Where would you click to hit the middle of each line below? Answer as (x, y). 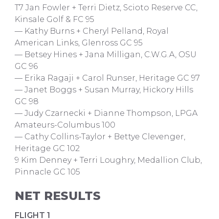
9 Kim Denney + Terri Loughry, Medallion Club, (108, 160)
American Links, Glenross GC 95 (79, 43)
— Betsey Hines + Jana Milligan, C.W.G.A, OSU (106, 55)
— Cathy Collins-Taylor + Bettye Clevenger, (100, 137)
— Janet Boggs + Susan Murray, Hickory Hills (104, 90)
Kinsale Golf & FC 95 (55, 19)
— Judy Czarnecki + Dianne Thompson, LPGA (106, 113)
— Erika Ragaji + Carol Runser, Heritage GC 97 (107, 78)
